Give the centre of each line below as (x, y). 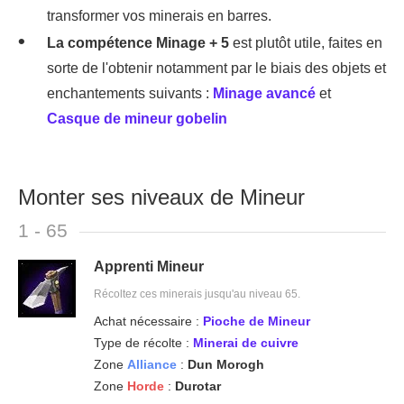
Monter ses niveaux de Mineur (161, 197)
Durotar (198, 386)
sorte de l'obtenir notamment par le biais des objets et (216, 68)
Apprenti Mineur (149, 266)
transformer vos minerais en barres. (159, 15)
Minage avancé (264, 93)
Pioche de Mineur (257, 321)
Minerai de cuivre (246, 342)
